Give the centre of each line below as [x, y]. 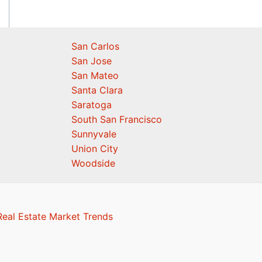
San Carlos [95, 46]
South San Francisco [116, 119]
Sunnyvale [94, 134]
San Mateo [95, 75]
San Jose [91, 61]
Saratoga [91, 105]
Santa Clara [97, 90]
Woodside [93, 163]
